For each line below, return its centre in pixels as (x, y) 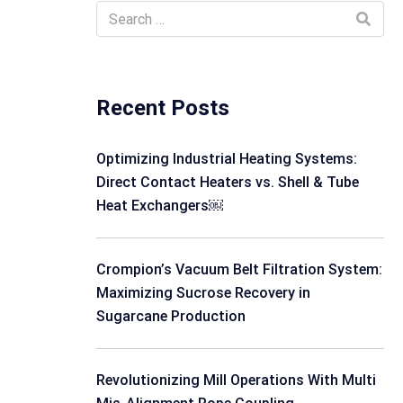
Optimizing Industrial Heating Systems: (227, 159)
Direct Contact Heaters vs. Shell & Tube (228, 182)
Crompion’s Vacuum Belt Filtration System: (239, 269)
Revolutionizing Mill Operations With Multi (236, 380)
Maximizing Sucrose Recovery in (203, 293)
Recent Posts (163, 108)
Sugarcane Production (171, 316)
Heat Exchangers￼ (160, 206)
